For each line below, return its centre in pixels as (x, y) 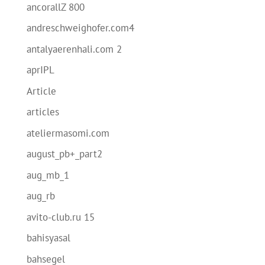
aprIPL (40, 70)
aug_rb (41, 196)
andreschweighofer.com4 (80, 28)
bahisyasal (48, 238)
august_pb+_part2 (64, 154)
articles (43, 112)
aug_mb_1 (48, 175)
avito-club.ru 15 (60, 217)
